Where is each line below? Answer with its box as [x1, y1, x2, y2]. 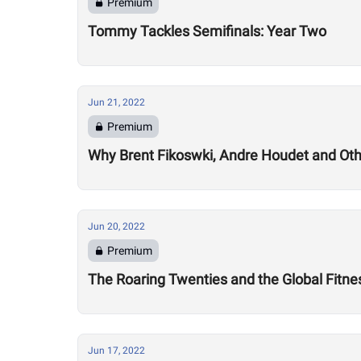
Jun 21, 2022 [88, 97, 145, 108]
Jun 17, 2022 [88, 345, 145, 356]
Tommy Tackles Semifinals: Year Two [88, 23, 326, 39]
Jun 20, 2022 [88, 221, 145, 232]
